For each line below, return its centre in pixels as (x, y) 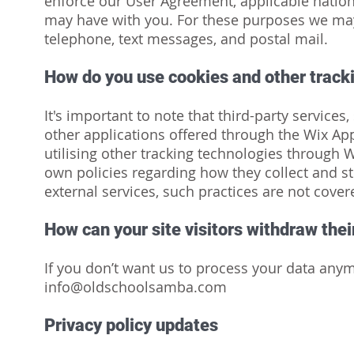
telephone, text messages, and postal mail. (186, 39)
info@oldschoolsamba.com (136, 287)
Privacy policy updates (131, 325)
